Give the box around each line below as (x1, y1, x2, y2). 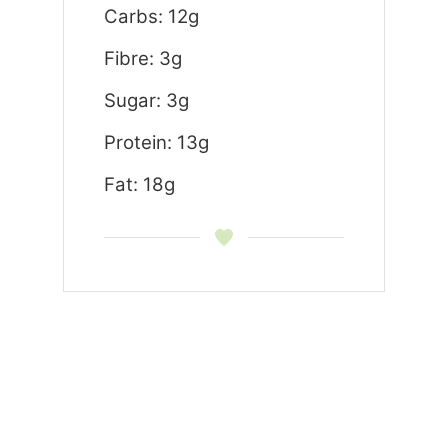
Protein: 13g (103, 131, 209, 155)
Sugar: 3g (103, 89, 189, 113)
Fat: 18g (103, 173, 175, 197)
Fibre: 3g (103, 47, 182, 71)
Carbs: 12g (103, 5, 199, 29)
